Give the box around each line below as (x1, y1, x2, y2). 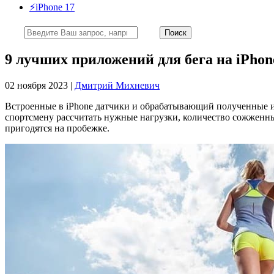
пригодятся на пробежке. (5, 122, 109, 133)
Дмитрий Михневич (75, 80, 160, 91)
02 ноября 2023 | (5, 80, 75, 91)
